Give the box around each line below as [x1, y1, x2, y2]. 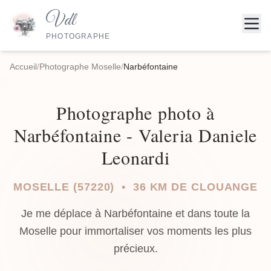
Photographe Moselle [39, 62, 121, 71]
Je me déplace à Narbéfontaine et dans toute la [21, 207, 250, 220]
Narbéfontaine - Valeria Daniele [13, 123, 258, 147]
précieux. [113, 243, 158, 255]
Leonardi [101, 145, 170, 169]
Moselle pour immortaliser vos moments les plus [19, 225, 252, 237]
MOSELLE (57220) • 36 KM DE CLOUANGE [13, 181, 258, 193]
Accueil [10, 62, 37, 71]
